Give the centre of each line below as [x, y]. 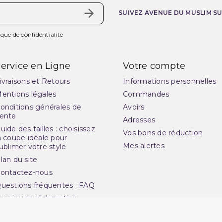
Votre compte [154, 66]
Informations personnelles [170, 82]
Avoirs [134, 107]
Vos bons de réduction [163, 133]
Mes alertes [144, 146]
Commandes [146, 94]
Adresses [139, 120]
